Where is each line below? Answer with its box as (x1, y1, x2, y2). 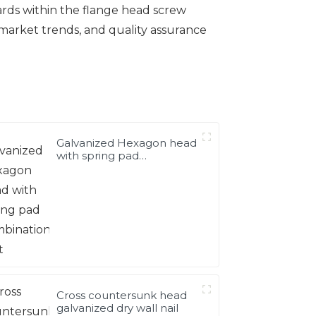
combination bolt (56, 161, 150, 175)
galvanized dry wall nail (56, 300, 179, 315)
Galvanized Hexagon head (56, 135, 197, 150)
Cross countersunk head (56, 288, 188, 302)
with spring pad (56, 148, 140, 162)
